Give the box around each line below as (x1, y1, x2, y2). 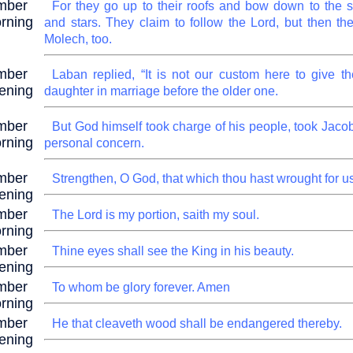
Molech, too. (44, 32, 112, 46)
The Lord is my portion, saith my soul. (52, 208, 259, 221)
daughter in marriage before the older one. (44, 84, 278, 98)
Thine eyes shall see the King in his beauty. (52, 244, 294, 258)
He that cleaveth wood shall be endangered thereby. (52, 317, 342, 330)
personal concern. (44, 136, 144, 150)
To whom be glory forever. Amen (52, 281, 230, 294)
